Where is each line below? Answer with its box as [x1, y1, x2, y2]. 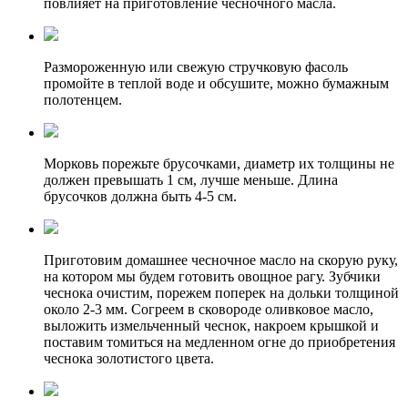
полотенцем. [44, 92, 122, 108]
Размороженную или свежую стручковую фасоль [44, 59, 348, 76]
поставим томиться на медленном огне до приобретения [44, 334, 395, 351]
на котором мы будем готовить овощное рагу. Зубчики [44, 269, 381, 285]
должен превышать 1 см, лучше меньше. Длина [44, 172, 338, 189]
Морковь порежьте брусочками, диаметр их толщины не [44, 156, 394, 172]
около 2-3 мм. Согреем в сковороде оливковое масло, [44, 301, 373, 318]
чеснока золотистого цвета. [44, 351, 214, 367]
